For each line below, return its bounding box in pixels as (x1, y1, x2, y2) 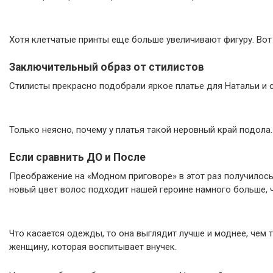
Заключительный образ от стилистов (9, 61, 204, 73)
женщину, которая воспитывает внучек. (9, 241, 177, 252)
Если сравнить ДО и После (9, 151, 146, 163)
